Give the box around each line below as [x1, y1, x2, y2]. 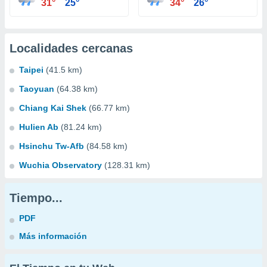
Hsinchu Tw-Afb [19, 141, 84, 151]
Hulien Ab [19, 122, 58, 132]
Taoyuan [19, 84, 54, 94]
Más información [19, 231, 87, 241]
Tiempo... [10, 191, 63, 204]
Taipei [19, 65, 44, 74]
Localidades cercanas [10, 42, 133, 55]
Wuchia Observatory [19, 160, 102, 170]
